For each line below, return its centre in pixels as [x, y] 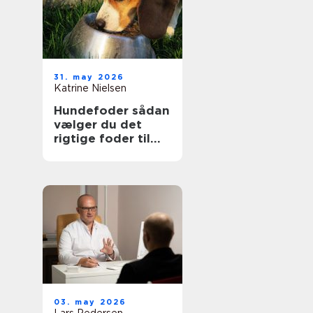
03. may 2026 [90, 302]
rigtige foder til [102, 138]
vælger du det [98, 124]
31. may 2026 [89, 77]
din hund [81, 152]
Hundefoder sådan [93, 110]
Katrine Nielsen [90, 88]
